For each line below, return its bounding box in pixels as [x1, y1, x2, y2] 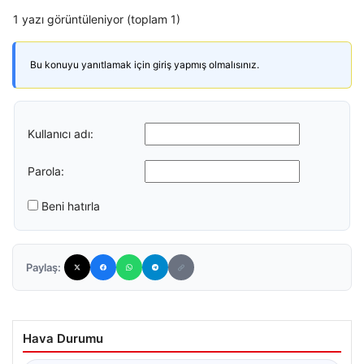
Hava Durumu [23, 331, 103, 346]
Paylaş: [26, 261, 61, 274]
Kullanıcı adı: [28, 126, 93, 141]
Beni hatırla [41, 199, 100, 213]
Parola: [28, 163, 64, 178]
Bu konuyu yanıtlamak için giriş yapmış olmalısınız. [30, 58, 259, 71]
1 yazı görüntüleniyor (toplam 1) [13, 12, 180, 26]
